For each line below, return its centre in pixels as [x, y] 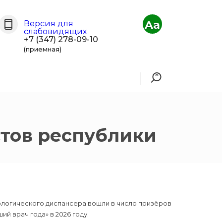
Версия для [49, 24]
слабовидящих [55, 31]
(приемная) [43, 49]
